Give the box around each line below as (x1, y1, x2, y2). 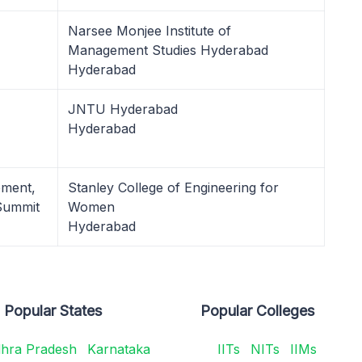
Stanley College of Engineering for (68, 179, 279, 196)
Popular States (4, 302, 103, 319)
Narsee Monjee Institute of (68, 23, 231, 39)
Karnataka (86, 341, 150, 357)
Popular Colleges (200, 302, 315, 319)
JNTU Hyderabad (68, 101, 178, 117)
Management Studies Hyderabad (68, 42, 268, 58)
